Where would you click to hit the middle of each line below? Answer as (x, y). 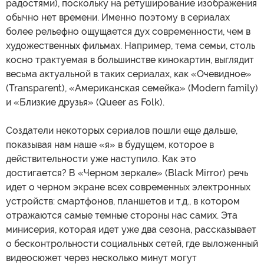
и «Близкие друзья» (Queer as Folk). (85, 103)
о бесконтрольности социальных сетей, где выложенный (132, 244)
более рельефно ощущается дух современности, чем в (128, 32)
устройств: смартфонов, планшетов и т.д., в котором (123, 202)
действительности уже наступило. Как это (101, 159)
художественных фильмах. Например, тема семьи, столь (131, 46)
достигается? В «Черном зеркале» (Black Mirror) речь (127, 173)
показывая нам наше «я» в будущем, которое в (110, 145)
